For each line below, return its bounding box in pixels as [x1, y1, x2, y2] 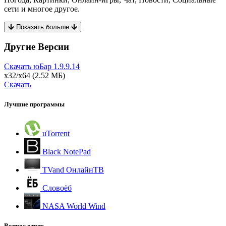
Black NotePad [40, 147, 91, 156]
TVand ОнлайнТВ [40, 165, 104, 174]
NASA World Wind [40, 201, 105, 210]
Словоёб [40, 183, 72, 192]
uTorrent [40, 129, 70, 138]
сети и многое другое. [4, 4, 80, 13]
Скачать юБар [4, 62, 53, 71]
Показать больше [14, 23, 71, 31]
